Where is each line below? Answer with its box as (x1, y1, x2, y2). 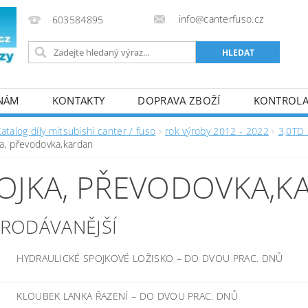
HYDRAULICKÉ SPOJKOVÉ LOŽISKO (16, 252, 177, 265)
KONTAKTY (52, 93, 105, 107)
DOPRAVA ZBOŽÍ (137, 93, 221, 107)
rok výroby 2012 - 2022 (164, 124, 269, 137)
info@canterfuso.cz (175, 12, 264, 25)
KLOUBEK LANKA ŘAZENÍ (16, 289, 131, 302)
